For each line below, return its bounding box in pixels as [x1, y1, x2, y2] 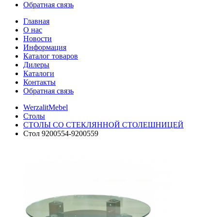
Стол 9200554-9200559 [23, 129, 98, 138]
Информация [23, 43, 66, 51]
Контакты [23, 78, 56, 86]
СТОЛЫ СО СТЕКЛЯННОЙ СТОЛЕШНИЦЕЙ [23, 121, 184, 129]
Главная [23, 17, 49, 25]
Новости [23, 34, 52, 43]
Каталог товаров [23, 52, 78, 60]
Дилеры [23, 61, 49, 69]
